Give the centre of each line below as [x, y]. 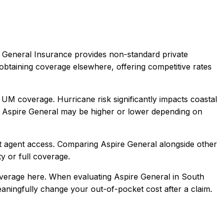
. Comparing [77, 144]
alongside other [187, 144]
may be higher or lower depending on [130, 111]
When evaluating [80, 176]
